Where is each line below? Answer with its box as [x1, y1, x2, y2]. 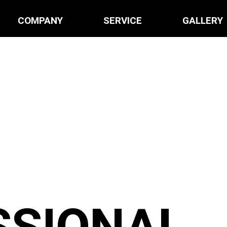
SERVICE [103, 15, 142, 27]
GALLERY [182, 15, 223, 27]
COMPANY [18, 15, 63, 27]
